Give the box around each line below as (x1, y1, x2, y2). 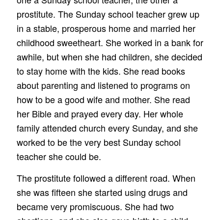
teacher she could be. (16, 149, 101, 163)
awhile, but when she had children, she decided (16, 50, 202, 63)
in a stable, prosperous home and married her (16, 21, 195, 34)
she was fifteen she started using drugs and (16, 186, 188, 199)
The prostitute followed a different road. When (16, 171, 195, 185)
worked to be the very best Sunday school (16, 135, 181, 148)
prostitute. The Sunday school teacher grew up (16, 7, 199, 20)
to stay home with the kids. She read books (16, 64, 185, 77)
